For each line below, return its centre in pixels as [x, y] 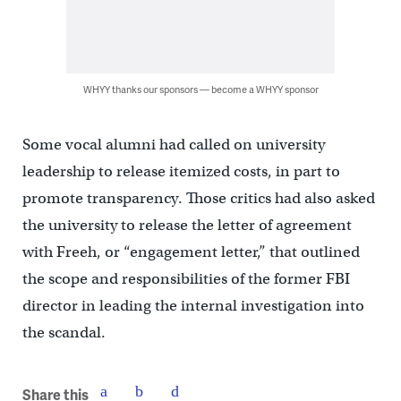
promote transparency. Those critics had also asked [198, 198]
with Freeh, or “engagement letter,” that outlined [191, 252]
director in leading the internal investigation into [193, 306]
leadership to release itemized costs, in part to [181, 171]
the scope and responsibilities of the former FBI [186, 279]
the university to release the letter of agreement [187, 225]
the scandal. [64, 333]
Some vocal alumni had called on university [173, 145]
